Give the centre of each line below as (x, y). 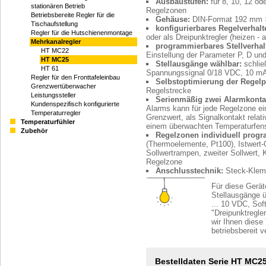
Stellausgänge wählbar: (199, 64)
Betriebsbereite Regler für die (73, 15)
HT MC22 (55, 51)
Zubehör (34, 131)
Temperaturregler (56, 113)
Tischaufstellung (54, 24)
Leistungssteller (53, 95)
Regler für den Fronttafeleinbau (75, 77)
